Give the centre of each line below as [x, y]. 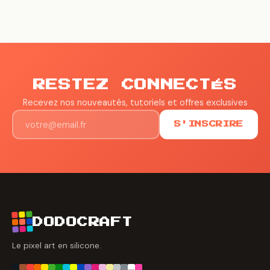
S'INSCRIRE [209, 125]
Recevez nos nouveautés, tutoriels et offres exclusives [135, 102]
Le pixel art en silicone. [57, 246]
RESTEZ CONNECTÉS [135, 85]
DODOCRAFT [83, 221]
